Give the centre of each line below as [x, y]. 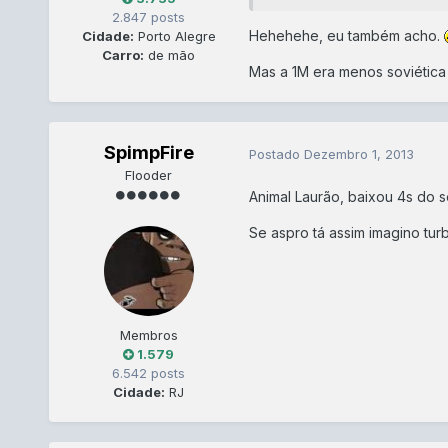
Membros [148, 335]
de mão [170, 55]
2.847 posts [149, 17]
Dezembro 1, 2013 [358, 153]
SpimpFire [148, 153]
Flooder [149, 175]
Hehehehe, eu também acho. [346, 35]
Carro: [123, 55]
